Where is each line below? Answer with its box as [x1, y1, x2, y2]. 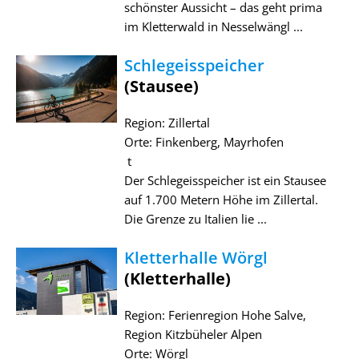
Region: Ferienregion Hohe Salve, [123, 306, 306, 323]
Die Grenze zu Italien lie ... [123, 210, 267, 227]
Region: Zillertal [123, 114, 210, 131]
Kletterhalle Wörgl [123, 246, 268, 268]
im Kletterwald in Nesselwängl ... [123, 18, 303, 34]
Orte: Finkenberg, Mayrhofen [123, 133, 284, 150]
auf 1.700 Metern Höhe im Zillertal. [123, 191, 318, 208]
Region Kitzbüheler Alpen [123, 325, 262, 342]
